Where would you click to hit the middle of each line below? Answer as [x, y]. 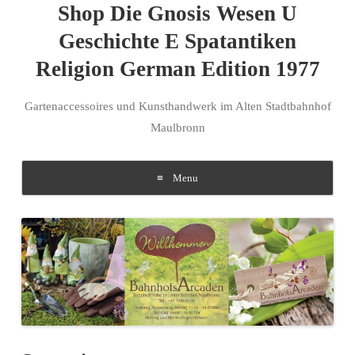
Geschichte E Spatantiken [177, 41]
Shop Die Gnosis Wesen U [177, 13]
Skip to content [59, 202]
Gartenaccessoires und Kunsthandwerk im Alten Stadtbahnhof [177, 106]
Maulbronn [177, 128]
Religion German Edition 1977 [177, 69]
